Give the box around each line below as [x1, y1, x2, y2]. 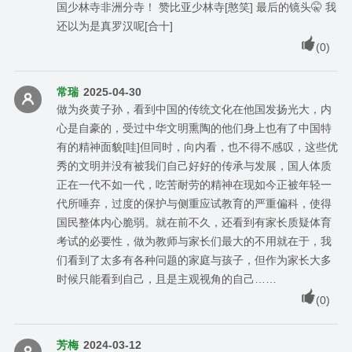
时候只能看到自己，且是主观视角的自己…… [56, 272, 277, 285]
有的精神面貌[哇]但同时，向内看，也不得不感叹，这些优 [56, 140, 338, 153]
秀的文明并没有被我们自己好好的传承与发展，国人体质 [56, 159, 332, 172]
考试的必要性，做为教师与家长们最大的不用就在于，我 [56, 234, 332, 247]
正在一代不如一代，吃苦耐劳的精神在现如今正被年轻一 [56, 178, 332, 191]
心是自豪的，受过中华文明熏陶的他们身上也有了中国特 [56, 121, 332, 134]
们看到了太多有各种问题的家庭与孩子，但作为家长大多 [56, 253, 332, 266]
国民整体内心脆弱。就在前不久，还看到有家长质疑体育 [56, 215, 332, 229]
